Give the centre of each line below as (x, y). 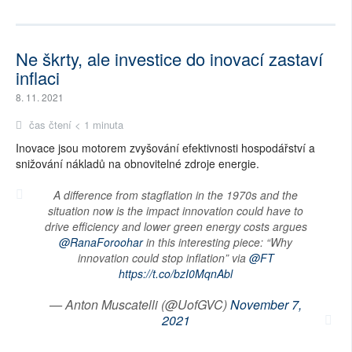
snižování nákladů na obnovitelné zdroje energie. (137, 163)
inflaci (38, 77)
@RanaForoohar (101, 242)
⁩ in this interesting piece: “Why (218, 242)
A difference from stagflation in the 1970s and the (176, 194)
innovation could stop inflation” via (163, 257)
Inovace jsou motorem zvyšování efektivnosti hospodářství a (165, 147)
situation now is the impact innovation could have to (176, 210)
